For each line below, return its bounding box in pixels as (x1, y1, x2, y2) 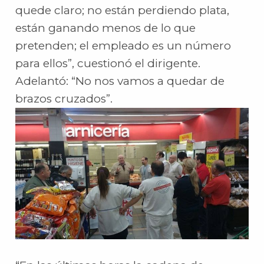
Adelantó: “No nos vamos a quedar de (15, 74, 225, 88)
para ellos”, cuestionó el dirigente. (15, 57, 201, 71)
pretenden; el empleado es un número (15, 39, 232, 53)
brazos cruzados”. (15, 92, 113, 106)
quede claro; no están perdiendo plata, (15, 4, 230, 18)
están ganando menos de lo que (15, 21, 196, 35)
